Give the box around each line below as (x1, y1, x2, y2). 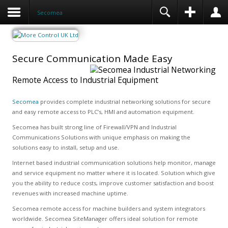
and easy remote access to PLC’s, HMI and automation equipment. (12, 108, 194, 116)
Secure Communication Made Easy (12, 52, 173, 65)
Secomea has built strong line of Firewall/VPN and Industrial (12, 123, 177, 131)
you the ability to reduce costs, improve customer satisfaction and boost (12, 179, 214, 187)
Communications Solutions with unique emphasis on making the (12, 133, 190, 141)
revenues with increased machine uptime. (12, 189, 128, 197)
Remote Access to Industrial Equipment (12, 74, 158, 85)
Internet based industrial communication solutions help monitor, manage (12, 159, 216, 166)
